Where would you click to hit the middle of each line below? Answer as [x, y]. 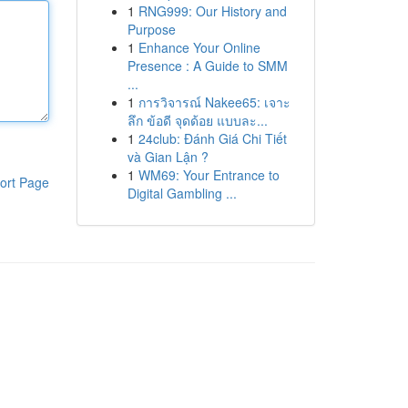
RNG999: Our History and [212, 11]
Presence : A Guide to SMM [207, 66]
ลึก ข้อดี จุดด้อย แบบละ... [197, 120]
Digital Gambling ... [182, 193]
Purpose [151, 29]
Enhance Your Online [199, 47]
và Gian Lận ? [168, 157]
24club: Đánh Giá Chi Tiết [212, 138]
